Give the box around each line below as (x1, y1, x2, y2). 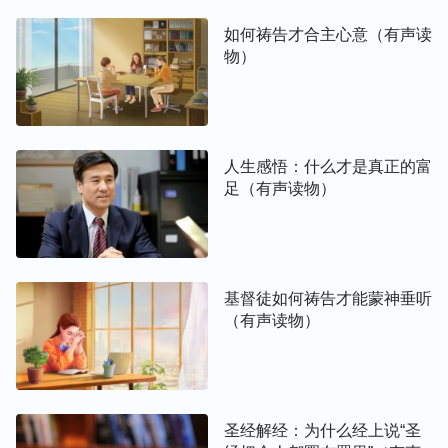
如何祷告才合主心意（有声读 (224, 26, 432, 43)
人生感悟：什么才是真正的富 (224, 158, 432, 175)
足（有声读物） (224, 180, 336, 197)
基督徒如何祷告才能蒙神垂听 (224, 290, 432, 307)
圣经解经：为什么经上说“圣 (224, 422, 421, 439)
